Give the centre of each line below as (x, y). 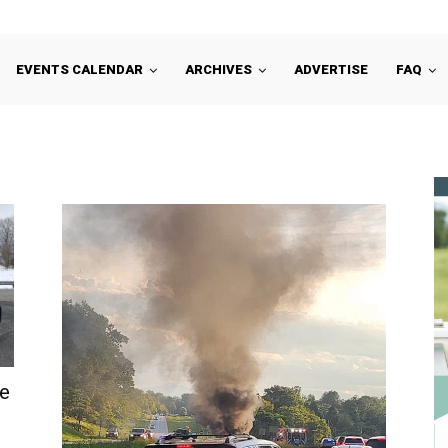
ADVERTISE (331, 70)
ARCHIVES (218, 70)
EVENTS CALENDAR (79, 70)
